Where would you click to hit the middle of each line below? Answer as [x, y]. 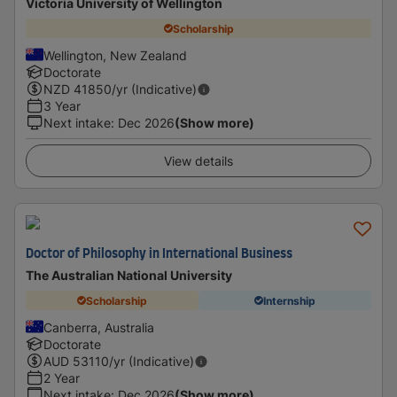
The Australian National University [129, 275]
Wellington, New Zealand [115, 55]
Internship [289, 300]
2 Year [62, 378]
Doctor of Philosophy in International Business [159, 254]
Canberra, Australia [99, 327]
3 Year [62, 106]
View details [198, 161]
